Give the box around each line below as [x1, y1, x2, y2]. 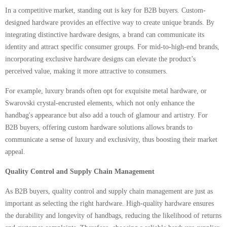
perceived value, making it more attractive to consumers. [5, 67, 168, 75]
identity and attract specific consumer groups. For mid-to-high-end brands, [5, 43, 219, 51]
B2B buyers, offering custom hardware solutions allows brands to [5, 124, 193, 131]
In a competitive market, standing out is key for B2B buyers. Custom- [5, 7, 206, 14]
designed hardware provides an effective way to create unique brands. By [5, 19, 214, 26]
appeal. [5, 148, 25, 156]
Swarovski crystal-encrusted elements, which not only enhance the [5, 99, 195, 107]
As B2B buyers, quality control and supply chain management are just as [5, 187, 213, 195]
